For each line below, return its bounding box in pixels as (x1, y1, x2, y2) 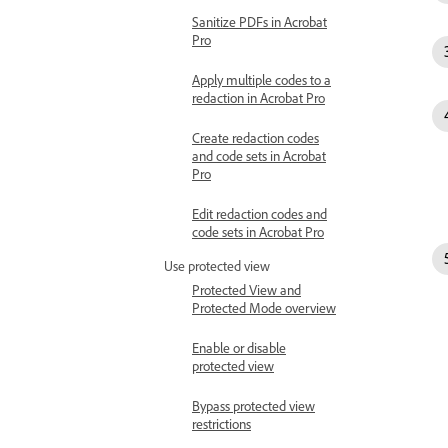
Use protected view (164, 257, 270, 274)
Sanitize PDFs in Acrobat (192, 13, 327, 30)
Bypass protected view (192, 397, 315, 414)
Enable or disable (192, 339, 286, 356)
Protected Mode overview (192, 299, 336, 316)
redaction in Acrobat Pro (192, 89, 325, 106)
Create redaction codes (192, 129, 319, 146)
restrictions (192, 415, 251, 432)
